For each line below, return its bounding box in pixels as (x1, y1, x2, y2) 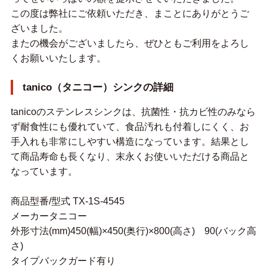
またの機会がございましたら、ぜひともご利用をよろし (10, 38, 249, 49)
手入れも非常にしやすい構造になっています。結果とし (10, 136, 249, 147)
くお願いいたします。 (10, 53, 106, 64)
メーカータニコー (10, 211, 87, 222)
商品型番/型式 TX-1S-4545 (10, 196, 125, 207)
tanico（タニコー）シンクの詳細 (22, 82, 173, 94)
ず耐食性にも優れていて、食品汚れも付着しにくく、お (10, 122, 249, 132)
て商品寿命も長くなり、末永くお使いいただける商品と (10, 151, 249, 162)
